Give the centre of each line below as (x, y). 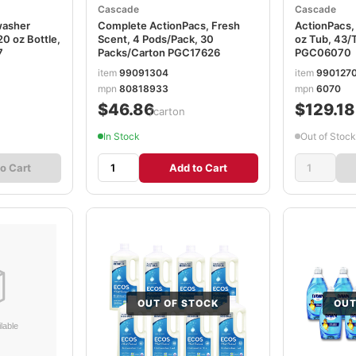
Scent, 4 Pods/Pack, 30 (156, 39)
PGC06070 (323, 52)
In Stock (122, 136)
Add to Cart (199, 167)
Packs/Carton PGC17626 (159, 52)
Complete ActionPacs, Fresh (169, 25)
